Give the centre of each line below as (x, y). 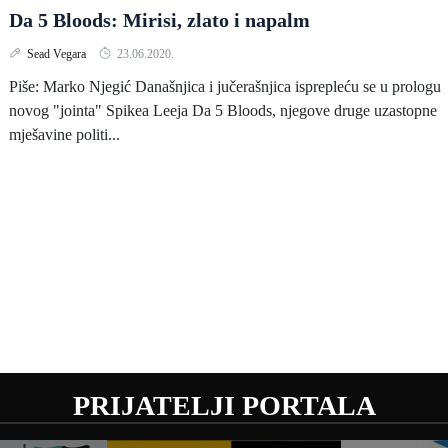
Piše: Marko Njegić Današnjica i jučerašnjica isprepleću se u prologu (225, 86)
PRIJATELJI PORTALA (224, 405)
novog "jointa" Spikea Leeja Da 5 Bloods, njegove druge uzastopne (223, 110)
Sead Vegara (58, 54)
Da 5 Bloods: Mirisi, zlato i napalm (159, 20)
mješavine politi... (64, 134)
